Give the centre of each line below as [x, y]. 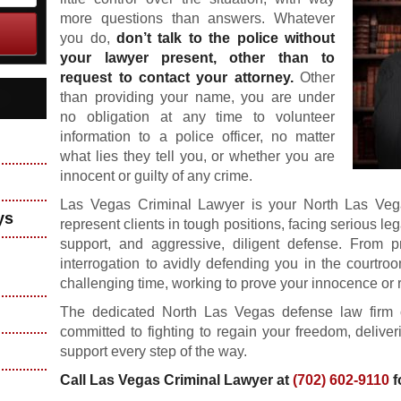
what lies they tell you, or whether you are [197, 156]
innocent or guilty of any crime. [157, 176]
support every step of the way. [154, 351]
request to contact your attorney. [177, 77]
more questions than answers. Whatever [197, 18]
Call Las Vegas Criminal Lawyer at [177, 380]
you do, [89, 38]
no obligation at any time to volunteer [197, 117]
